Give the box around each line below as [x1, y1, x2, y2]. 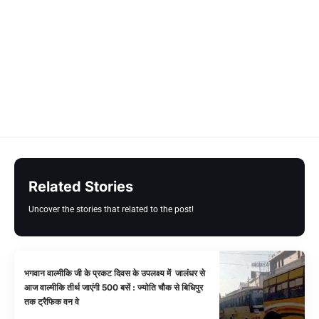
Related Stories [28, 178, 133, 196]
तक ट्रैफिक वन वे [24, 296, 80, 307]
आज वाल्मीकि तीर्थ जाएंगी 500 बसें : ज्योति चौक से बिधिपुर [24, 281, 204, 293]
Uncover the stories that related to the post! [28, 204, 194, 215]
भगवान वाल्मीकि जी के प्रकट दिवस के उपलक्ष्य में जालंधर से [24, 267, 206, 278]
